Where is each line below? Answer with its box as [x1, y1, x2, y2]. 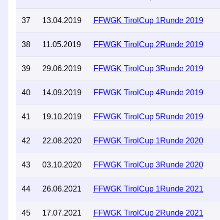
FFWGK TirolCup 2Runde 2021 [93, 209, 203, 217]
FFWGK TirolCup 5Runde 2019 [93, 112, 203, 121]
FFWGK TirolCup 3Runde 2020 [93, 161, 203, 169]
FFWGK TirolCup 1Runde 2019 [93, 16, 203, 25]
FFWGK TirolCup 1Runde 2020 [93, 137, 203, 145]
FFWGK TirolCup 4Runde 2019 [93, 88, 203, 97]
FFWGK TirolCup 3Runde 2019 [93, 64, 203, 73]
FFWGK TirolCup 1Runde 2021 [93, 185, 203, 193]
